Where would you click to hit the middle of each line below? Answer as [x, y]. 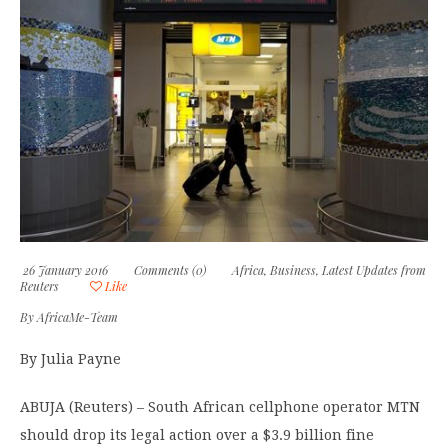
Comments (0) [170, 270]
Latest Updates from [374, 270]
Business [293, 270]
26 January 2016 [64, 270]
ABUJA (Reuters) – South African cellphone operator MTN [220, 407]
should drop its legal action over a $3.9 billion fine [197, 435]
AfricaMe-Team [77, 317]
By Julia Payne [70, 359]
